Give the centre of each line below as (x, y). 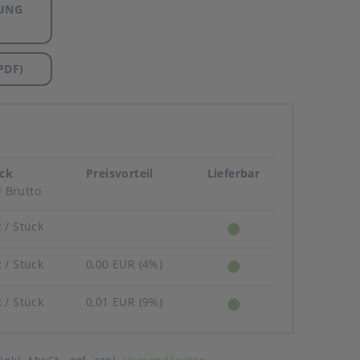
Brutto (22, 191)
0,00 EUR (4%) (125, 264)
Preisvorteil (120, 173)
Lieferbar (233, 173)
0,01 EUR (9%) (125, 302)
